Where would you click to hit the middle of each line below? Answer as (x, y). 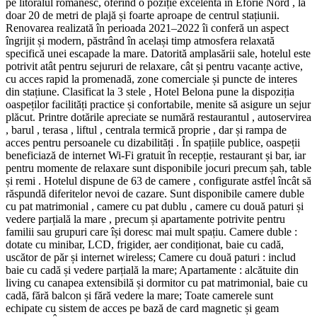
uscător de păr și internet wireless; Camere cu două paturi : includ (151, 257)
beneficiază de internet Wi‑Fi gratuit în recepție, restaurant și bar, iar (156, 155)
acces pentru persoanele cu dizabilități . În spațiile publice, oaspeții (153, 142)
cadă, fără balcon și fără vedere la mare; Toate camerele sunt (139, 295)
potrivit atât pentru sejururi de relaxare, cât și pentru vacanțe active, (154, 66)
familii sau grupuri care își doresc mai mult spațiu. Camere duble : (151, 231)
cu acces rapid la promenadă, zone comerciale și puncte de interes (151, 79)
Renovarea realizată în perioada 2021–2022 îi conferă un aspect (147, 28)
